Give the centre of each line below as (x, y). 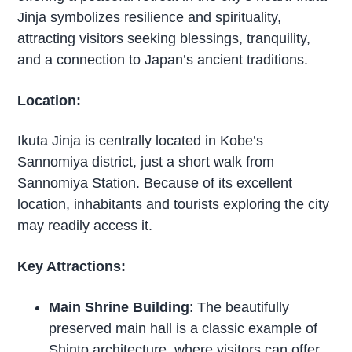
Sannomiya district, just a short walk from (146, 162)
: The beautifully (240, 308)
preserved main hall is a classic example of (183, 329)
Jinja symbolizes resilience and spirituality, (150, 17)
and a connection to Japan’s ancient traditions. (163, 59)
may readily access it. (85, 226)
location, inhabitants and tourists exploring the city (174, 205)
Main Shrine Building (119, 308)
